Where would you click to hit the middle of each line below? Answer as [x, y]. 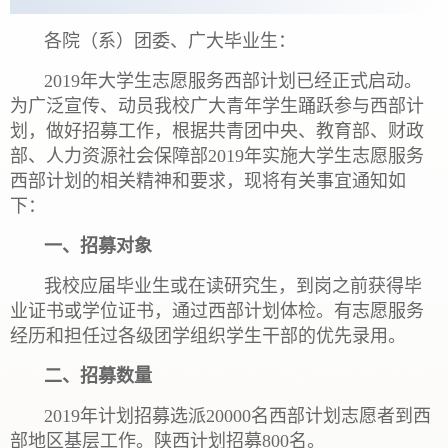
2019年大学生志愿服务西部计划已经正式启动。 [233, 80]
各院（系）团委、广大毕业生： [170, 40]
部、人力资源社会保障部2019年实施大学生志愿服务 [217, 155]
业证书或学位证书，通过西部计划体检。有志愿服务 [217, 310]
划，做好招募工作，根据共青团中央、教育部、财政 [217, 130]
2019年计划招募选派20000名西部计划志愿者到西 [237, 415]
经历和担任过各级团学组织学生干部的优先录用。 [208, 335]
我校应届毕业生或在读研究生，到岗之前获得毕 [233, 285]
